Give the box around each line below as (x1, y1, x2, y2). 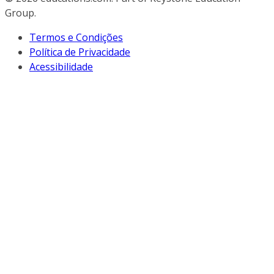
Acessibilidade (29, 60, 93, 73)
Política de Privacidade (29, 45, 130, 59)
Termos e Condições (29, 31, 123, 44)
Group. (5, 6, 36, 20)
